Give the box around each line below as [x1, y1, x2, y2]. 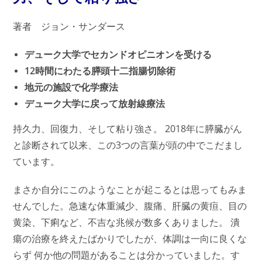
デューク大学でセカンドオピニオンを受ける [25, 48, 212, 61]
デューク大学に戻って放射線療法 [25, 97, 166, 110]
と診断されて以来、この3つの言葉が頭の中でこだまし [13, 139, 243, 151]
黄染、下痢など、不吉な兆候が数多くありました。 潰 [13, 216, 240, 229]
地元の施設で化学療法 [25, 81, 119, 94]
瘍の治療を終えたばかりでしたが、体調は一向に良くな [13, 232, 247, 245]
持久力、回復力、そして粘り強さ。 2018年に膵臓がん [13, 122, 243, 135]
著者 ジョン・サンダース [13, 20, 126, 33]
